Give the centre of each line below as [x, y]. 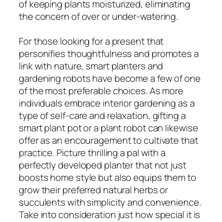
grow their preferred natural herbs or [94, 190]
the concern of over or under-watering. [99, 16]
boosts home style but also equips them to [108, 177]
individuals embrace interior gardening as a [107, 103]
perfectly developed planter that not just [103, 165]
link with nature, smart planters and [91, 66]
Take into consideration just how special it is [110, 214]
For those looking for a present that [91, 41]
